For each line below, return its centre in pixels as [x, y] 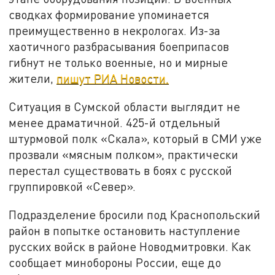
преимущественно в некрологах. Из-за [115, 31]
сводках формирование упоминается [109, 15]
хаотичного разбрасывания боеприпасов [119, 47]
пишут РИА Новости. [113, 79]
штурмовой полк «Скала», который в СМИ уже [135, 139]
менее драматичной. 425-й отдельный [115, 123]
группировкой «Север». [72, 187]
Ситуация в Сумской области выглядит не [125, 107]
